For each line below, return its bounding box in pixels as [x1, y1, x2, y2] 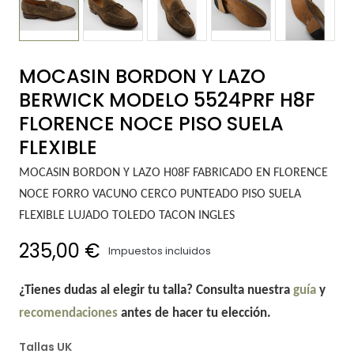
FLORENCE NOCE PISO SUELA [18, 110, 284, 137]
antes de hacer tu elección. [117, 306, 271, 320]
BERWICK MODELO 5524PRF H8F [18, 86, 315, 113]
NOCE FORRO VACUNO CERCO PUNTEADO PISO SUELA [18, 187, 301, 201]
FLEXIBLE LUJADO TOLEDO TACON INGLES [18, 209, 235, 222]
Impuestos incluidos [107, 243, 211, 258]
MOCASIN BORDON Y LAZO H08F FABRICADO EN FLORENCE [18, 166, 328, 179]
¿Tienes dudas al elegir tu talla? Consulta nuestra [18, 283, 293, 297]
